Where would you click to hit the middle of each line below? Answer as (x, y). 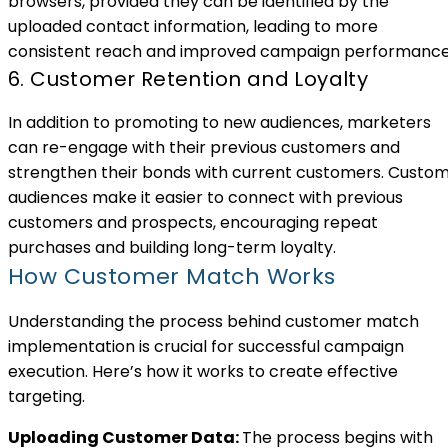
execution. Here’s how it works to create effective (203, 371)
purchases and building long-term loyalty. (172, 247)
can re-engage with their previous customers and (204, 147)
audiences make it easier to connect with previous (205, 197)
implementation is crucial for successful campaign (206, 346)
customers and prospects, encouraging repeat (193, 222)
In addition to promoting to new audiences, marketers (219, 122)
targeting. (46, 396)
